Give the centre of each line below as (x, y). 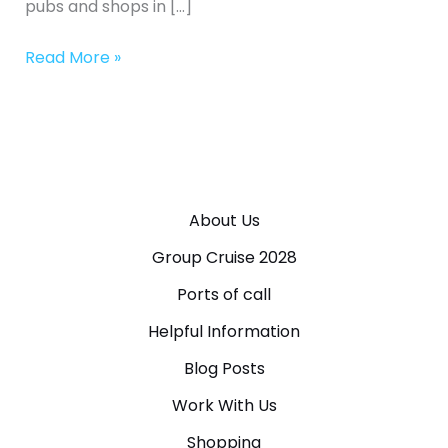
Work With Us (224, 405)
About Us (224, 220)
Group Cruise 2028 (224, 257)
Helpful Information (224, 331)
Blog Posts (224, 368)
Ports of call (224, 294)
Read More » (72, 57)
